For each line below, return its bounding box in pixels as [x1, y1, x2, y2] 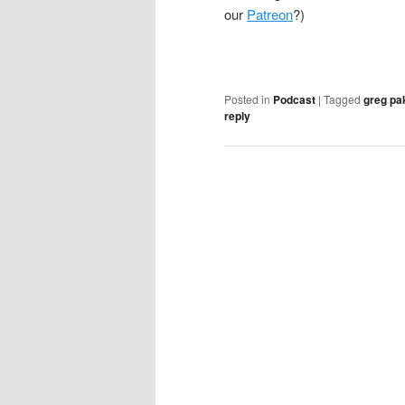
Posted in [224, 90, 270, 107]
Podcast [273, 90, 316, 108]
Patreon [247, 5, 293, 24]
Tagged [324, 90, 361, 107]
